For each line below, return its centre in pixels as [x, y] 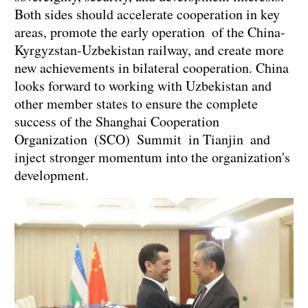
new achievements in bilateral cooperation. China [152, 68]
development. [52, 175]
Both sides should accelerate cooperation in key [147, 14]
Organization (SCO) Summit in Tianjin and [142, 140]
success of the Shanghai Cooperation [117, 122]
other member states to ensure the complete [136, 104]
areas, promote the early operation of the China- [150, 32]
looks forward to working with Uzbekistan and [143, 86]
